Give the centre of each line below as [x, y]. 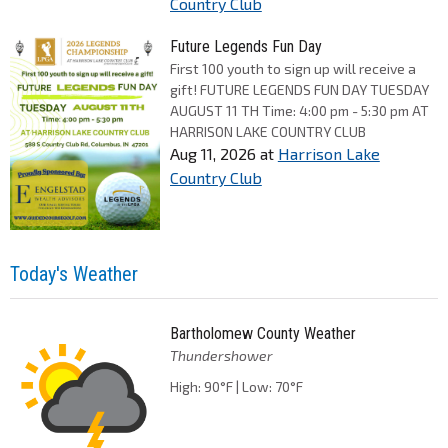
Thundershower [221, 355]
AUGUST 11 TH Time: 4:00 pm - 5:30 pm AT [299, 111]
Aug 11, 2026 [212, 154]
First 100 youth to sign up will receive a [292, 69]
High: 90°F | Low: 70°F [236, 386]
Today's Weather [74, 273]
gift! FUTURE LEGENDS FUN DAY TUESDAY [299, 90]
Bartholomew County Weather [262, 333]
